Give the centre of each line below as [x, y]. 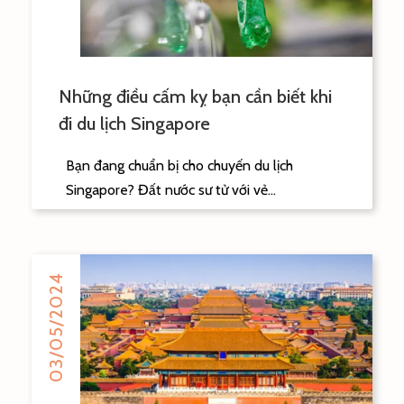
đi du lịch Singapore [134, 123]
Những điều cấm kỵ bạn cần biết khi [195, 96]
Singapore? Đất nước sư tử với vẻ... [171, 189]
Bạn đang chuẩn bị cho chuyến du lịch [179, 165]
